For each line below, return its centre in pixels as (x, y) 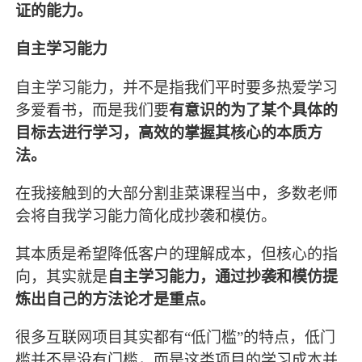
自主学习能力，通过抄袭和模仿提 (223, 276)
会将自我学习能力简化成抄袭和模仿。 (146, 216)
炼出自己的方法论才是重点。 (116, 299)
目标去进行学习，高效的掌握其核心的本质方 (169, 133)
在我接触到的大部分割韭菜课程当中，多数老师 (177, 193)
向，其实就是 (62, 276)
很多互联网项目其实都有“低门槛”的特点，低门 (176, 337)
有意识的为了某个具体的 (254, 110)
